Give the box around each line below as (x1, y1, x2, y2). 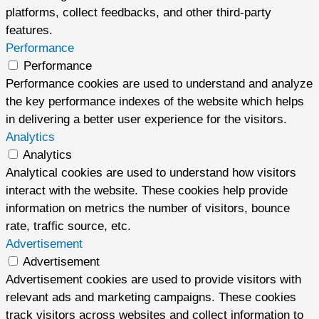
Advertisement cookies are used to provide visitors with (6, 273, 301, 287)
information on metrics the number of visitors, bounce (6, 202, 290, 216)
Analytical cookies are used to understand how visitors (6, 166, 296, 180)
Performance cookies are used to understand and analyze (6, 77, 313, 91)
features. (6, 23, 53, 38)
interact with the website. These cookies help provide (6, 184, 288, 198)
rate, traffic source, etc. (6, 219, 131, 234)
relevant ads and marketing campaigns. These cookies (6, 291, 296, 305)
